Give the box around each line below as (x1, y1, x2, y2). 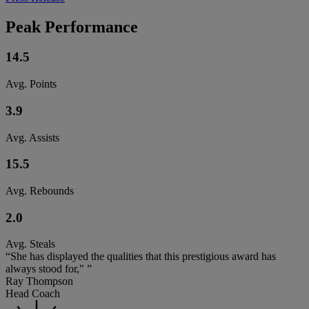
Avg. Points (6, 78, 57, 90)
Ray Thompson (6, 275, 73, 288)
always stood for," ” (6, 263, 92, 275)
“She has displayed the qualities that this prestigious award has (6, 250, 276, 263)
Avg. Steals (6, 238, 55, 250)
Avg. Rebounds (6, 185, 74, 197)
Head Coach (6, 288, 60, 300)
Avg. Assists (6, 131, 59, 143)
